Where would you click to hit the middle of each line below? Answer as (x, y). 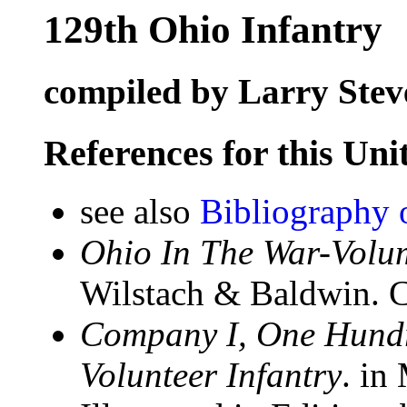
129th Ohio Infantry (213, 30)
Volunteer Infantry (211, 375)
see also (140, 212)
